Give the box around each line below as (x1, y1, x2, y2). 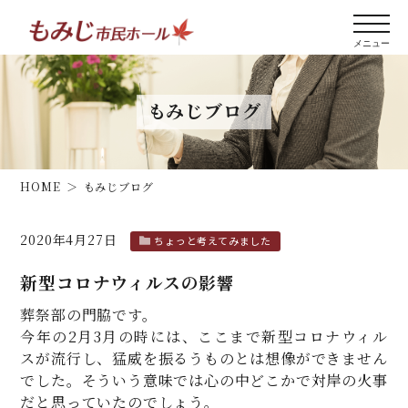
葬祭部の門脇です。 (20, 304, 158, 325)
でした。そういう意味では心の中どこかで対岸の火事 (20, 370, 388, 391)
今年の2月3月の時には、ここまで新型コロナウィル (20, 326, 388, 347)
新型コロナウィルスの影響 (20, 270, 236, 294)
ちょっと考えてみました (154, 233, 272, 248)
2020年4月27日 (20, 230, 117, 249)
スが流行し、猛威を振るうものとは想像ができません (20, 348, 388, 369)
